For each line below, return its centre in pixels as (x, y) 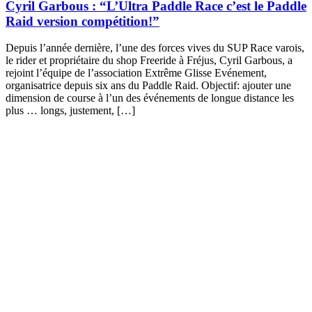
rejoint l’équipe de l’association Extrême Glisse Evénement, (136, 73)
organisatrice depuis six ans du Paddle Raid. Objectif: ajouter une (148, 86)
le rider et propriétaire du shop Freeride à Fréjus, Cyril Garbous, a (149, 61)
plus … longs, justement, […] (70, 111)
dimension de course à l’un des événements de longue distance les (150, 98)
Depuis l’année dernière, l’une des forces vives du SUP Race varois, (155, 48)
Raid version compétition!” (83, 21)
